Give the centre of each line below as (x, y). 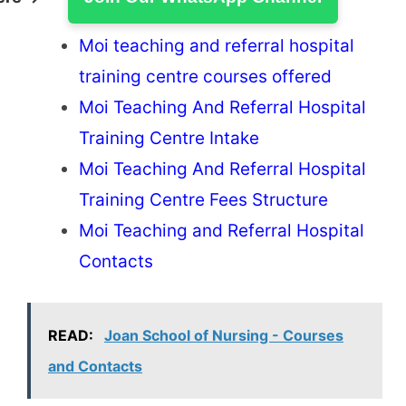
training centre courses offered (205, 76)
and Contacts (95, 367)
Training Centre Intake (169, 138)
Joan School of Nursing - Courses (224, 336)
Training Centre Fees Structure (203, 199)
